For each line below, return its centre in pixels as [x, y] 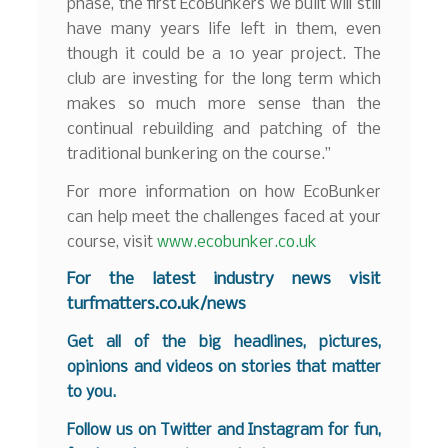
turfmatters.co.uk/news [157, 305]
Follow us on [114, 430]
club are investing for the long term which [224, 80]
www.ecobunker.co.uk [237, 242]
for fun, [352, 430]
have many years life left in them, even [224, 30]
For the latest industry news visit [224, 280]
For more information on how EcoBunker [224, 192]
